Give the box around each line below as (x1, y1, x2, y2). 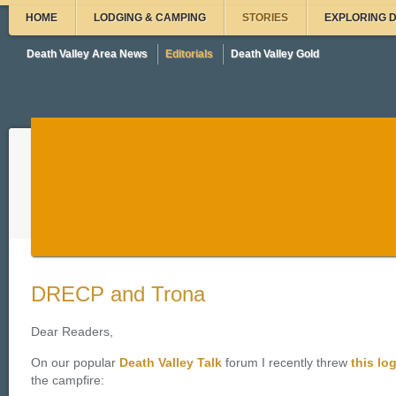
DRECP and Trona (31, 282, 205, 306)
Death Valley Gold (231, 48, 319, 60)
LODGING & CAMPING (94, 11, 206, 24)
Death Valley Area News (27, 48, 148, 60)
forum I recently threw (222, 356, 351, 369)
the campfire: (31, 374, 104, 387)
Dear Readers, (31, 325, 113, 339)
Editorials (165, 48, 213, 60)
